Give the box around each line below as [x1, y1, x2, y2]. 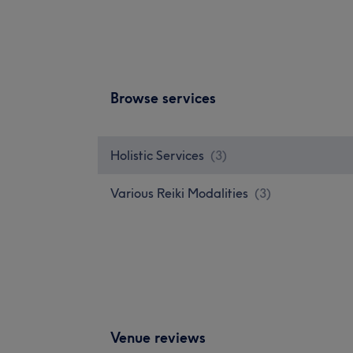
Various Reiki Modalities [110, 184, 248, 201]
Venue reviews [110, 328, 206, 347]
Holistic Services [110, 147, 204, 163]
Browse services [110, 88, 216, 107]
